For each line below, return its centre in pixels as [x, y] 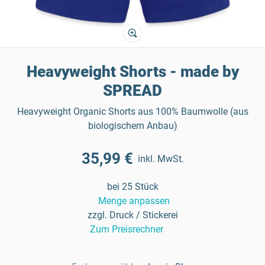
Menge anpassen [134, 201]
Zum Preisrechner [126, 229]
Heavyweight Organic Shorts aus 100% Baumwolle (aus [132, 112]
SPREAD [132, 91]
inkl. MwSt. [161, 159]
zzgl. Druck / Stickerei [132, 215]
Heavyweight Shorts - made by [132, 72]
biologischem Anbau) [132, 126]
